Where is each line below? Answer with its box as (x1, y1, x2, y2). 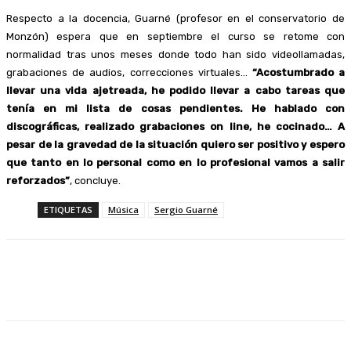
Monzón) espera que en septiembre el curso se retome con (6, 30, 345, 42)
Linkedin (212, 273, 248, 286)
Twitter (130, 273, 161, 286)
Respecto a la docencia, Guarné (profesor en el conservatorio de (6, 12, 345, 24)
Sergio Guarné (154, 203, 218, 215)
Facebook (38, 273, 79, 286)
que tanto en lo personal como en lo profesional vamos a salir (6, 156, 345, 168)
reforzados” (6, 174, 70, 186)
